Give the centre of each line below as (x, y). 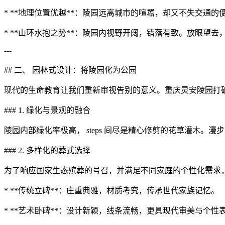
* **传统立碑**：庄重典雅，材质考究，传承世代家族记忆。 (111, 190)
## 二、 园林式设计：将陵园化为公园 (70, 70)
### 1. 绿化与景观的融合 (47, 110)
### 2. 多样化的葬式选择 (47, 150)
